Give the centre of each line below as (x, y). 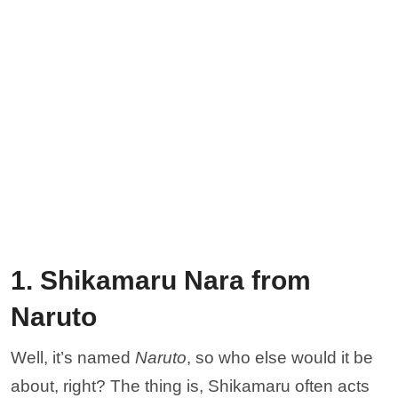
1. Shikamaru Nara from (161, 280)
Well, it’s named (73, 357)
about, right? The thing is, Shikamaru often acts (190, 386)
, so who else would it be (280, 357)
